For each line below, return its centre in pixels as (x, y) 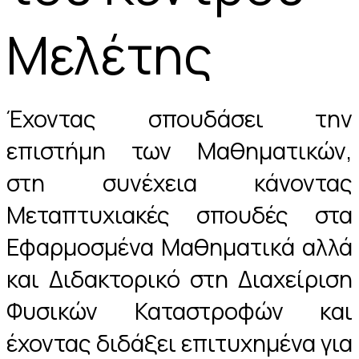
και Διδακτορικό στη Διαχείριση (179, 278)
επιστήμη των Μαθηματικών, (179, 150)
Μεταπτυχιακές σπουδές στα (179, 214)
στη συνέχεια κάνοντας (179, 182)
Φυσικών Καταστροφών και (179, 311)
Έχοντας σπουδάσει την (179, 118)
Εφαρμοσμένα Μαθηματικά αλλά (179, 246)
